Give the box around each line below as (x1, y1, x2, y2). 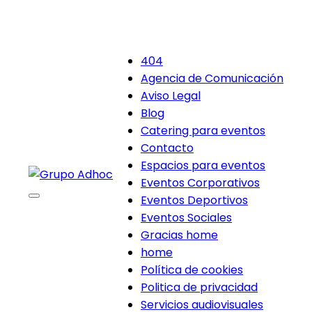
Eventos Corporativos (141, 175, 260, 191)
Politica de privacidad (141, 279, 258, 295)
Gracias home (141, 227, 218, 243)
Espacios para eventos (141, 157, 265, 173)
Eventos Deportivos (141, 192, 248, 208)
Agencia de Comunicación (141, 70, 283, 86)
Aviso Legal (141, 88, 201, 104)
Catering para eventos (141, 123, 265, 139)
